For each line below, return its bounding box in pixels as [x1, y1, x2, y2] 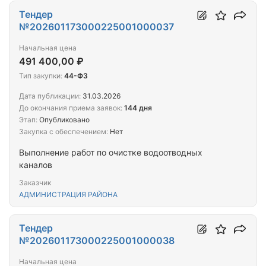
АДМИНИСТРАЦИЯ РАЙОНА [19, 190, 118, 199]
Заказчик [19, 178, 51, 188]
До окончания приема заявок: [19, 103, 122, 113]
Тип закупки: [19, 71, 62, 81]
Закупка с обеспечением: [19, 127, 108, 137]
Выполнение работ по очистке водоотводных [19, 147, 202, 158]
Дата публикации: [19, 91, 81, 101]
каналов [19, 160, 52, 170]
